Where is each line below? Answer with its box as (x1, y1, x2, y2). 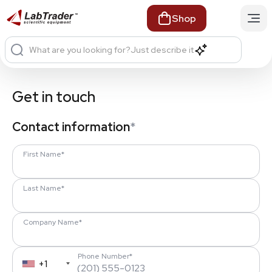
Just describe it (131, 44, 194, 55)
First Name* (23, 149, 64, 159)
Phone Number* (78, 251, 132, 261)
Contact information (12, 119, 130, 135)
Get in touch (12, 87, 95, 106)
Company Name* (23, 217, 82, 227)
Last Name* (23, 183, 64, 193)
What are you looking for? (29, 44, 131, 55)
